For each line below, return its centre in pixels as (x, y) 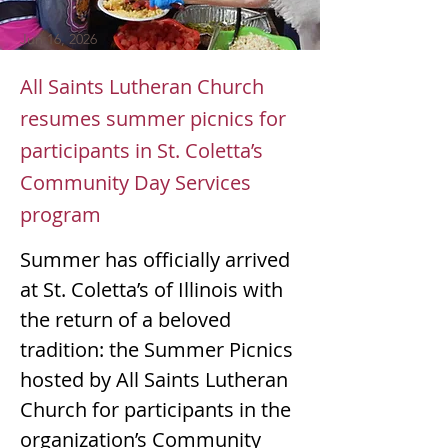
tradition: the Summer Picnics (159, 349)
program (60, 214)
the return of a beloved (128, 319)
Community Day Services (135, 182)
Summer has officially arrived (157, 259)
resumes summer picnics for (153, 118)
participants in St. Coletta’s (141, 150)
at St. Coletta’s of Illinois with (154, 289)
